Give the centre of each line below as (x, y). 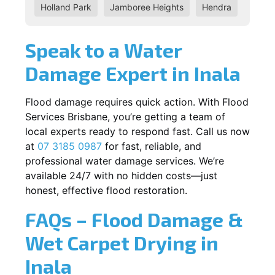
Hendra (217, 7)
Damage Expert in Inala (133, 73)
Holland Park (66, 7)
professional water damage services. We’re (125, 161)
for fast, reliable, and (152, 146)
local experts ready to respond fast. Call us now (137, 131)
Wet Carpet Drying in (122, 242)
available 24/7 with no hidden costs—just (121, 175)
